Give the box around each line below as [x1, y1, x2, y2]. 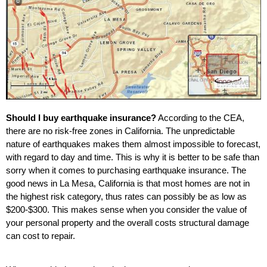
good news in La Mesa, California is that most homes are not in [6, 178, 250, 189]
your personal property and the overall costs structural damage [6, 218, 249, 228]
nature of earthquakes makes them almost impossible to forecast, [6, 139, 260, 150]
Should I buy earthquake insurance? [6, 113, 156, 123]
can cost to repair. [6, 231, 75, 241]
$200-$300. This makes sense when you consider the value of [6, 204, 247, 215]
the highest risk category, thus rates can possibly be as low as [6, 191, 247, 202]
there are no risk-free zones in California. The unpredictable [6, 126, 235, 136]
